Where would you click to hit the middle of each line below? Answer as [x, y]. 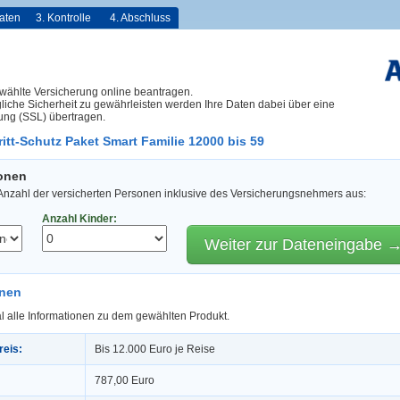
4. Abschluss [140, 18]
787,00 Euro [125, 380]
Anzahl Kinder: [79, 219]
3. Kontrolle [63, 18]
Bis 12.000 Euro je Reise [155, 349]
